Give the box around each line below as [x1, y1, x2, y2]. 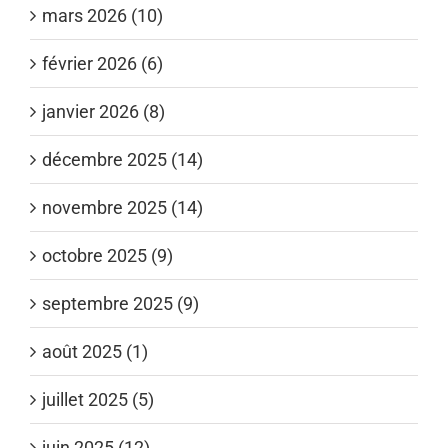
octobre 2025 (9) [42, 244, 173, 266]
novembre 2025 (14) [42, 196, 203, 218]
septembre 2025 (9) [42, 292, 199, 314]
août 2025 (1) [42, 340, 148, 362]
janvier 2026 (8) [42, 100, 165, 122]
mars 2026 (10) [42, 4, 163, 26]
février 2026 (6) [42, 52, 163, 74]
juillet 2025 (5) [42, 388, 154, 410]
